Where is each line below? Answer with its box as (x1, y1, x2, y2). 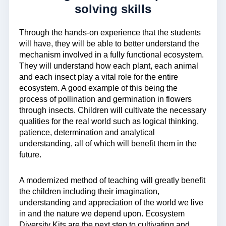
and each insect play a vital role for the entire (19, 72, 178, 81)
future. (19, 150, 41, 159)
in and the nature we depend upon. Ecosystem (19, 209, 185, 218)
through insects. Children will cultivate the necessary (19, 105, 206, 115)
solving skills (75, 2, 151, 16)
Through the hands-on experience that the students (19, 28, 201, 37)
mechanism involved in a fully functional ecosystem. (19, 50, 204, 59)
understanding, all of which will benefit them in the (19, 139, 197, 148)
